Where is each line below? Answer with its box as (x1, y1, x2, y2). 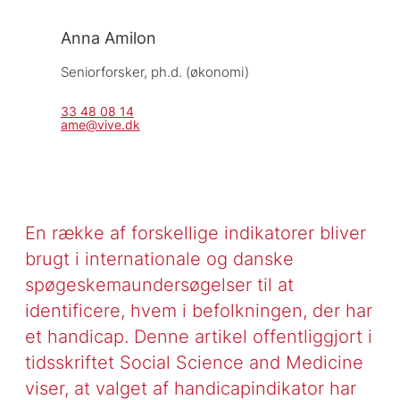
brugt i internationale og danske (24, 246, 294, 270)
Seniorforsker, (60, 62, 151, 80)
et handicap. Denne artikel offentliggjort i (24, 324, 372, 347)
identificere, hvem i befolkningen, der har (24, 298, 372, 321)
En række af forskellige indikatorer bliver (24, 221, 366, 244)
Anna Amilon (60, 27, 156, 47)
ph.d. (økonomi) (150, 62, 249, 80)
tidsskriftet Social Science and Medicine (24, 350, 363, 373)
